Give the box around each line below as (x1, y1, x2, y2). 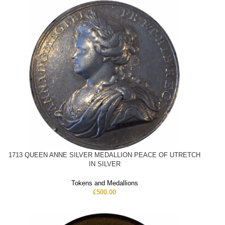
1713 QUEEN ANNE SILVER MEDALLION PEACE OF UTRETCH (9, 151, 201, 159)
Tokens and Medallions (71, 179, 138, 187)
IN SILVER (88, 160, 121, 168)
